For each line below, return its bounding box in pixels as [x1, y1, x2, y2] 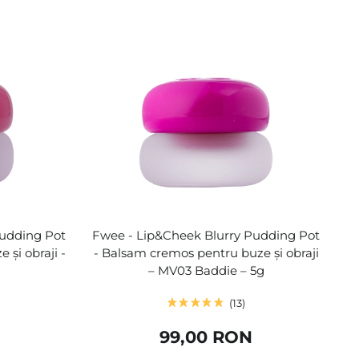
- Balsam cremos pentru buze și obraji [93, 244, 319, 260]
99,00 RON [159, 326, 253, 347]
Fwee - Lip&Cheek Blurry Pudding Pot [92, 227, 321, 243]
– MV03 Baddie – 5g [147, 262, 264, 278]
